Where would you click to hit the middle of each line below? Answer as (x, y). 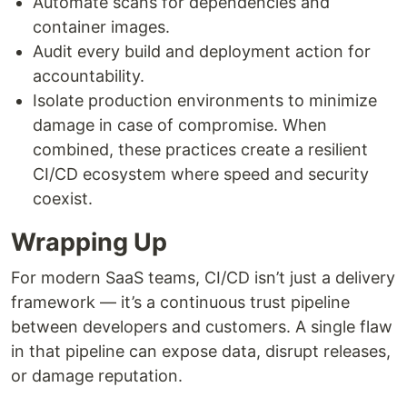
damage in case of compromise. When (180, 124)
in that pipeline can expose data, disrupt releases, (201, 351)
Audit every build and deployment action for (202, 51)
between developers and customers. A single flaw (202, 326)
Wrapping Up (89, 242)
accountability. (89, 75)
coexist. (63, 198)
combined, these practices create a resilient (200, 149)
